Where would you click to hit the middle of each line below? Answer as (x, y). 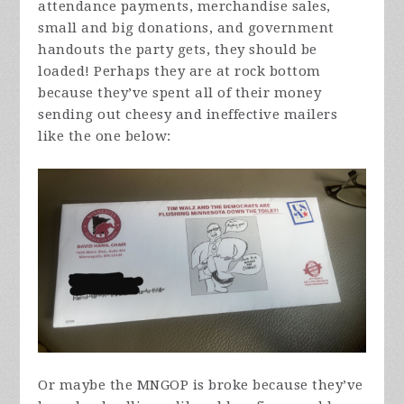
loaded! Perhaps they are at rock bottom (179, 72)
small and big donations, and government (186, 28)
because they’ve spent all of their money (180, 93)
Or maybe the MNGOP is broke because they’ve (201, 386)
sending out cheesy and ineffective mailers (188, 115)
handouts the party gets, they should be (178, 50)
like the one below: (105, 137)
